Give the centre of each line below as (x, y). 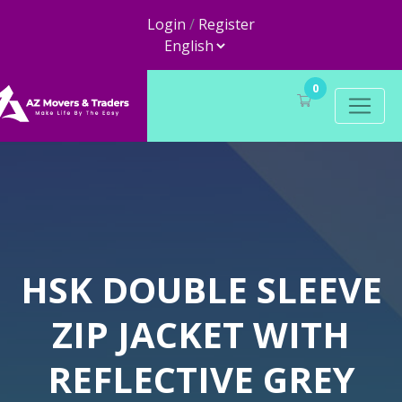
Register (227, 24)
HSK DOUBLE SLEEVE (201, 289)
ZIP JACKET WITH (201, 334)
